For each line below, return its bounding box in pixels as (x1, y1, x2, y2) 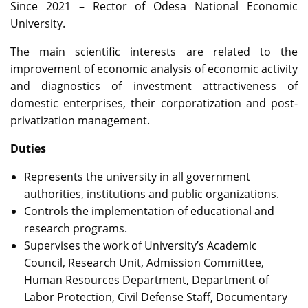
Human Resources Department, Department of (24, 272, 269, 288)
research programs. (24, 221, 127, 236)
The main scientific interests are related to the (10, 44, 298, 60)
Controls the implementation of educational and (24, 203, 274, 219)
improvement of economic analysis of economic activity (10, 61, 298, 77)
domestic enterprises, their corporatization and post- (10, 96, 298, 111)
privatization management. (10, 113, 150, 129)
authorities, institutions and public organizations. (24, 186, 279, 202)
